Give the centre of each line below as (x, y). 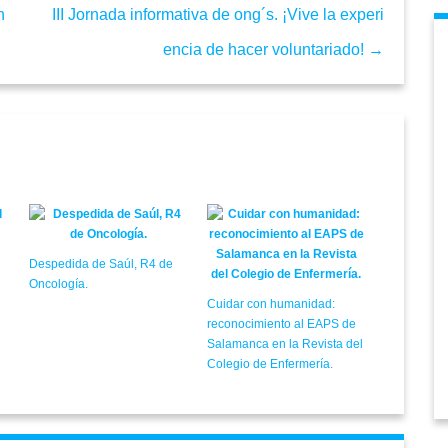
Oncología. (58, 284)
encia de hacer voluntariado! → (273, 50)
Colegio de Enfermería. (269, 364)
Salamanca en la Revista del (284, 344)
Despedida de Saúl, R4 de (101, 264)
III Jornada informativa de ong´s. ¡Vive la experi (218, 15)
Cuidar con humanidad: (270, 304)
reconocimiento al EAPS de (281, 324)
